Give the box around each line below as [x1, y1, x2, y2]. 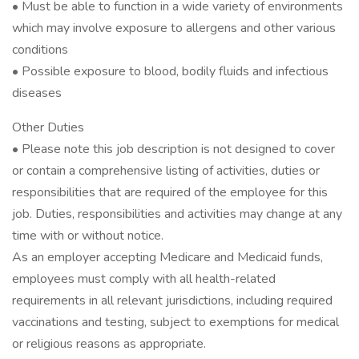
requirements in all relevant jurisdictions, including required [12, 292, 333, 309]
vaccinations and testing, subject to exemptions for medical [12, 313, 339, 331]
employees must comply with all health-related [12, 270, 276, 288]
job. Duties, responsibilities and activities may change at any [12, 205, 342, 223]
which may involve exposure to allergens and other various [12, 19, 336, 37]
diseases [12, 84, 62, 102]
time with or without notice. [12, 227, 163, 244]
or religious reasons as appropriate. [12, 335, 206, 353]
